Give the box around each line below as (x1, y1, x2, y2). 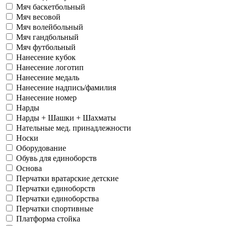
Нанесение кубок (16, 52, 76, 62)
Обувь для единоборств (16, 153, 97, 162)
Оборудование (16, 143, 66, 152)
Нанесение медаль (16, 73, 79, 82)
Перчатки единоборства (16, 194, 99, 203)
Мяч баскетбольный (16, 2, 85, 11)
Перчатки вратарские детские (16, 174, 119, 183)
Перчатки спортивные (16, 204, 93, 213)
